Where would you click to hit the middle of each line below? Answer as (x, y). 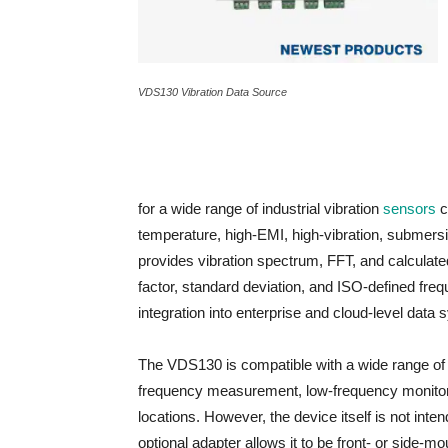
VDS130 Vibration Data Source (212, 92)
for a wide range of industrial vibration (260, 208)
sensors (409, 208)
